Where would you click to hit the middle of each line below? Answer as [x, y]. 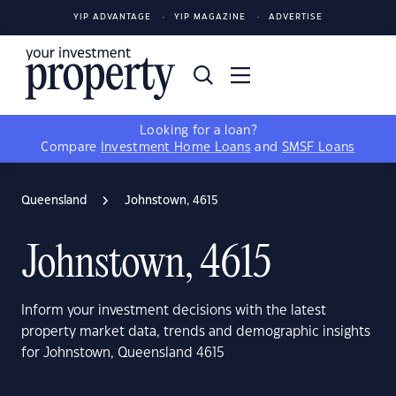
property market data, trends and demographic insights [196, 332]
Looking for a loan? [198, 131]
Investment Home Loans [176, 148]
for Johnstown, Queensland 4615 [123, 353]
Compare [71, 148]
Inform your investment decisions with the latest [174, 311]
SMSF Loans [318, 148]
